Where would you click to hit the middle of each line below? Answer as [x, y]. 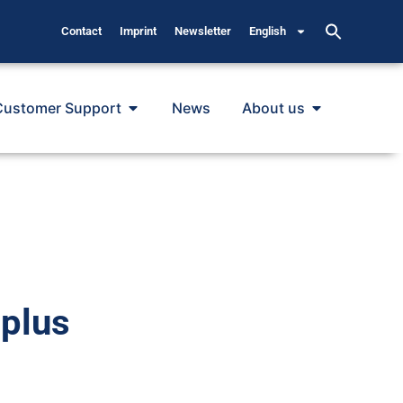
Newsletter [203, 31]
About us [273, 108]
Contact [82, 31]
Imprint [139, 31]
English [268, 31]
